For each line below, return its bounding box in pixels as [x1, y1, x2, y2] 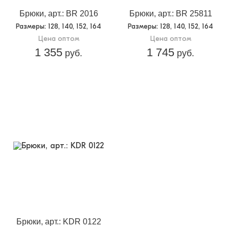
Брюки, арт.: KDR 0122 [16, 217, 101, 226]
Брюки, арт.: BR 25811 [129, 9, 212, 18]
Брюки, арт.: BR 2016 [19, 9, 98, 18]
